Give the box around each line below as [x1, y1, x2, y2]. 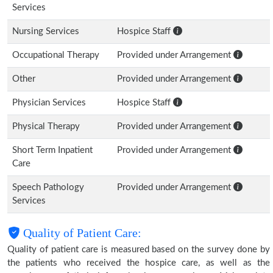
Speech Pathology [12, 183, 84, 192]
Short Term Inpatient [12, 146, 93, 155]
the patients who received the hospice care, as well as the [7, 258, 270, 268]
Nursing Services [12, 27, 79, 36]
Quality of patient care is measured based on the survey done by [7, 245, 270, 254]
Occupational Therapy [12, 51, 99, 60]
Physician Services [12, 98, 86, 107]
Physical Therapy [12, 122, 80, 131]
